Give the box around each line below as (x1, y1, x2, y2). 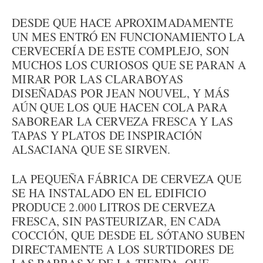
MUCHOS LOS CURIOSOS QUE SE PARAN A (12, 57, 247, 73)
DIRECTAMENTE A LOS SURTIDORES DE (12, 241, 234, 257)
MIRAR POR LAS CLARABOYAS (12, 71, 184, 87)
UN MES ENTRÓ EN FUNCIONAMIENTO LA (12, 29, 245, 45)
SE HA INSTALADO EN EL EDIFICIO (12, 185, 206, 201)
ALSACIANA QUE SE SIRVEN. (12, 141, 171, 157)
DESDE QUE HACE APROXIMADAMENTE (12, 15, 233, 31)
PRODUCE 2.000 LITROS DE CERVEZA (12, 199, 216, 215)
